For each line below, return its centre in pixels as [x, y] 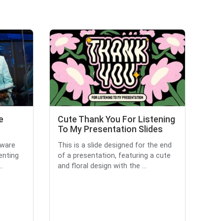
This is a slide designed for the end [115, 145]
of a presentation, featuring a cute [114, 155]
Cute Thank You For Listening [116, 119]
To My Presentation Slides [110, 129]
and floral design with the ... [102, 166]
